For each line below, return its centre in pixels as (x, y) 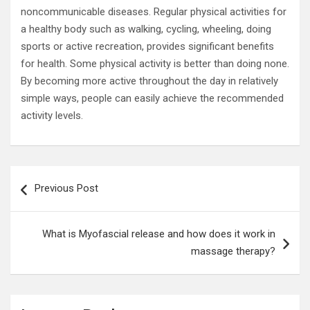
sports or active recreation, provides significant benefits (147, 46)
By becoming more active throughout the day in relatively (149, 81)
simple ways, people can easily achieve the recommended (152, 98)
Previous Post (66, 188)
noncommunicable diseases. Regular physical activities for (154, 12)
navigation (50, 198)
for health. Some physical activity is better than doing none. (155, 64)
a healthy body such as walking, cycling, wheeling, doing (146, 29)
